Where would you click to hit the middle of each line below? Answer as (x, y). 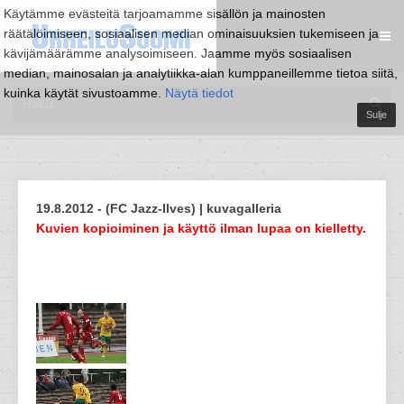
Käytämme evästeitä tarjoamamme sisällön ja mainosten (165, 14)
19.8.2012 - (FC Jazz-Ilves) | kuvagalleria (159, 208)
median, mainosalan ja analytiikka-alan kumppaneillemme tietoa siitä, (201, 73)
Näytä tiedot (199, 93)
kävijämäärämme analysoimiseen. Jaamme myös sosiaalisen (178, 53)
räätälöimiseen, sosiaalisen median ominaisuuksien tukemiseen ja (191, 33)
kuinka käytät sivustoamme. (84, 93)
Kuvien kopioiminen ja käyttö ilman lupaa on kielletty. (201, 228)
